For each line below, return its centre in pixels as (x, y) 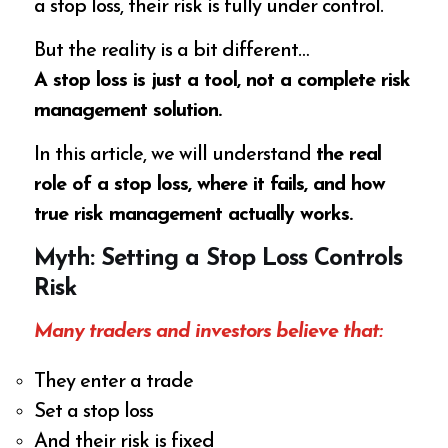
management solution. (128, 111)
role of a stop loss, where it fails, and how (210, 185)
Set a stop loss (94, 411)
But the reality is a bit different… (171, 51)
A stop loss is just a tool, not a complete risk (222, 81)
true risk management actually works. (193, 215)
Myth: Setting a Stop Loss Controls (218, 259)
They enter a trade (114, 381)
